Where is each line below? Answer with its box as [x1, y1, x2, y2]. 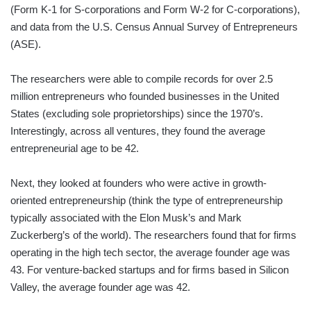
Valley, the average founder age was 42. [10, 281, 190, 294]
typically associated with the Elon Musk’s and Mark [10, 212, 242, 224]
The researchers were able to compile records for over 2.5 [10, 73, 273, 85]
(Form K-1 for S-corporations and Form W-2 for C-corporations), [10, 3, 300, 16]
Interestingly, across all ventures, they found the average [10, 125, 265, 137]
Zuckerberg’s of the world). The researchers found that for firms [10, 229, 296, 242]
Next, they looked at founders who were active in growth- [10, 177, 267, 190]
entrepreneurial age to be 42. [10, 142, 139, 155]
